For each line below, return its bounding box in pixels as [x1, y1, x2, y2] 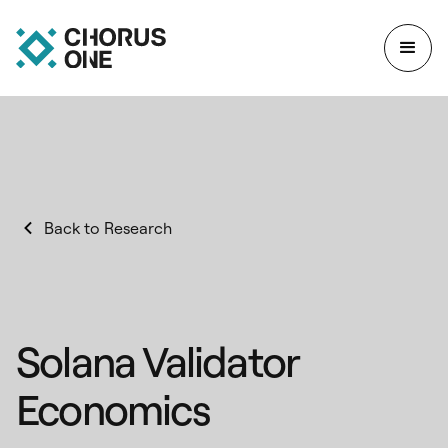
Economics [16, 383, 210, 436]
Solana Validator [16, 335, 299, 388]
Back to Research [44, 218, 172, 238]
